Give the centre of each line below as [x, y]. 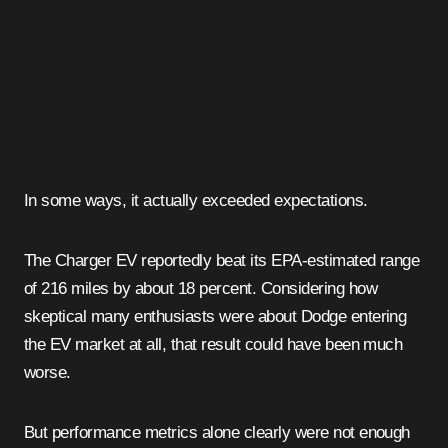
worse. [47, 373]
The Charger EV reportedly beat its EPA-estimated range [222, 261]
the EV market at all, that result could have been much [213, 345]
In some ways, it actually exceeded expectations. [196, 201]
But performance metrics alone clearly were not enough [217, 433]
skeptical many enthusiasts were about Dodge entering [215, 317]
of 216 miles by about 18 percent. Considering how [201, 289]
